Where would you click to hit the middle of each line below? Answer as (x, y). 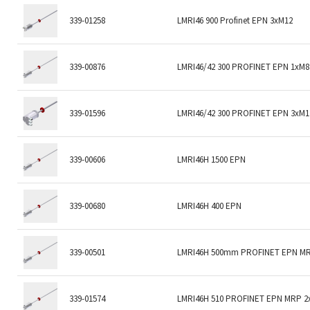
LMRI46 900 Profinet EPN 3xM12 (235, 20)
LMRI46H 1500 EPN (212, 159)
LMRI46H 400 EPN (210, 206)
